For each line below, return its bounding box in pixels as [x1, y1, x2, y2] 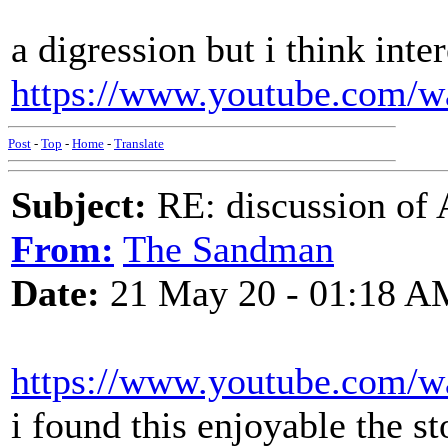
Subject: [11, 184, 147, 226]
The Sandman [123, 228, 334, 270]
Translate [114, 136, 164, 151]
